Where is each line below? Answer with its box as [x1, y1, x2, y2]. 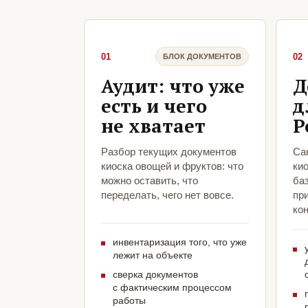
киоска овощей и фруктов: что [101, 160, 243, 173]
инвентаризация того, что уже [113, 236, 247, 248]
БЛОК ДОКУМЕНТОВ [162, 52, 241, 60]
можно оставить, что [101, 175, 198, 187]
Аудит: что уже [101, 74, 245, 99]
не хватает [101, 113, 206, 139]
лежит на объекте [113, 250, 192, 261]
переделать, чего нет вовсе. [101, 189, 234, 201]
